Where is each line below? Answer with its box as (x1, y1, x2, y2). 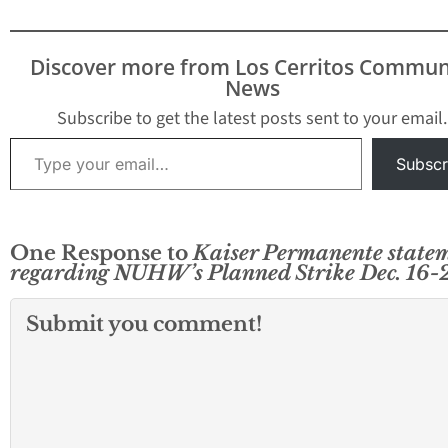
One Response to (10, 240, 193, 266)
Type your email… (9, 127, 57, 148)
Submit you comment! (26, 311, 262, 337)
